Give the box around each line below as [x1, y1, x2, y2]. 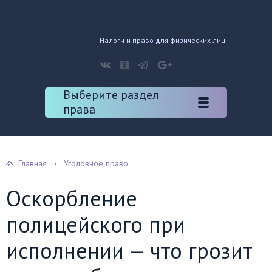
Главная [18, 158, 47, 169]
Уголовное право [64, 158, 128, 169]
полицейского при [6, 210, 185, 239]
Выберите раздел [63, 87, 159, 103]
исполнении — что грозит [6, 236, 253, 265]
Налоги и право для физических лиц [100, 36, 225, 45]
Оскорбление [6, 184, 137, 212]
